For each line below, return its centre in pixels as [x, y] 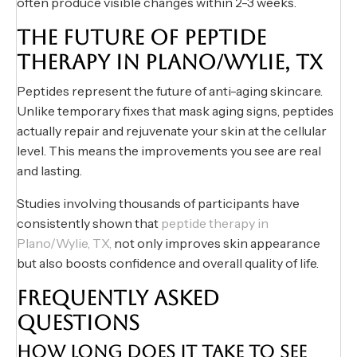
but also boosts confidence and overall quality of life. [168, 263]
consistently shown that [89, 224]
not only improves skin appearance [216, 243]
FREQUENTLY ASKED [118, 298]
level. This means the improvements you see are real [169, 151]
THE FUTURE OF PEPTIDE [141, 38]
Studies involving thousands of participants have [158, 204]
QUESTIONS [78, 323]
